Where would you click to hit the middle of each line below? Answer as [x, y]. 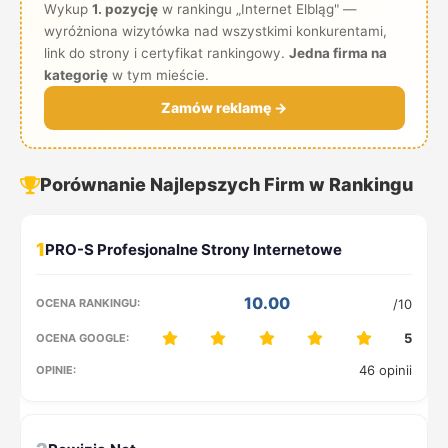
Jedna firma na [337, 52]
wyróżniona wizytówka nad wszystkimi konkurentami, [215, 30]
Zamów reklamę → [224, 107]
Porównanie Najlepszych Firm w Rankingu [226, 184]
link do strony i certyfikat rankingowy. [166, 52]
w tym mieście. [158, 74]
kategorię [75, 74]
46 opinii [385, 370]
